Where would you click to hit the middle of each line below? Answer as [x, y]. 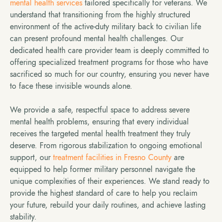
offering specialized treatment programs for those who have [109, 62]
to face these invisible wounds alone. [71, 86]
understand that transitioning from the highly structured [100, 15]
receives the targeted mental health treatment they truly [100, 134]
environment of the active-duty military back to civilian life [106, 27]
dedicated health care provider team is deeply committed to [110, 50]
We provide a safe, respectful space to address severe [100, 110]
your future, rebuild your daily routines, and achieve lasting [108, 205]
